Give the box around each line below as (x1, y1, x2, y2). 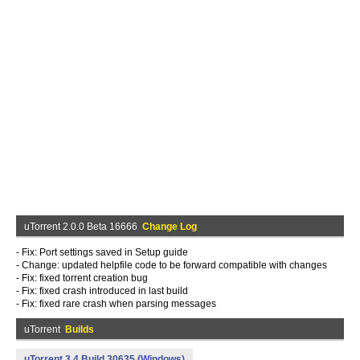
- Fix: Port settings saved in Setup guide (16, 247, 188, 258)
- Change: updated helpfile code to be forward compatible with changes (16, 260, 327, 271)
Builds (65, 324, 94, 335)
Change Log (142, 221, 197, 232)
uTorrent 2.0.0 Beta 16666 (24, 221, 142, 232)
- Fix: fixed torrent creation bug (16, 272, 148, 284)
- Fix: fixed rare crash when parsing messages (16, 298, 216, 309)
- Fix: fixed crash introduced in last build (16, 285, 188, 297)
